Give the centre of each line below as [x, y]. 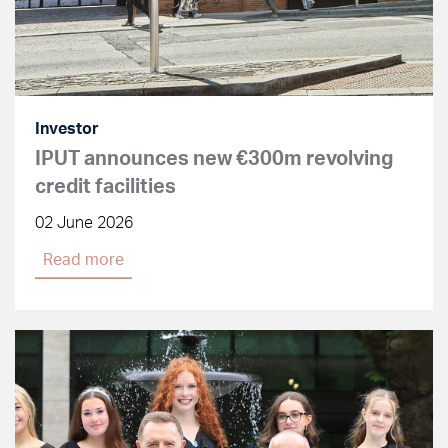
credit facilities [105, 185]
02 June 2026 [84, 222]
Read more [83, 259]
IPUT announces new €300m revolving [214, 157]
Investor [67, 128]
